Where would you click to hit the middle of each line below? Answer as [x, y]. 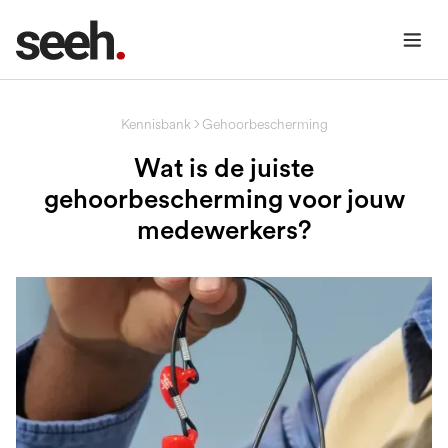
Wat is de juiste [224, 167]
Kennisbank [155, 123]
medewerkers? [224, 229]
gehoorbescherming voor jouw [224, 198]
